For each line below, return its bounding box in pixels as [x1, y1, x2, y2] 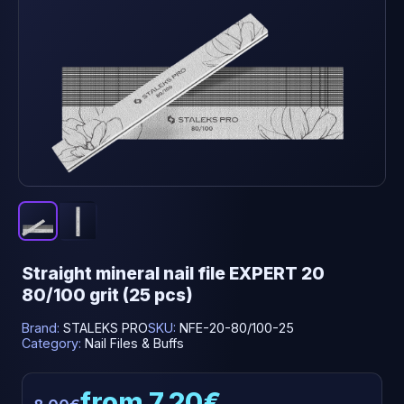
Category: [22, 335, 85, 351]
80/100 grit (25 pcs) [22, 284, 193, 306]
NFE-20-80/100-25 [179, 320, 294, 335]
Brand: [22, 320, 63, 335]
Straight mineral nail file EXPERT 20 [22, 262, 325, 284]
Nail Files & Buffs [85, 335, 184, 351]
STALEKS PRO [63, 320, 148, 335]
